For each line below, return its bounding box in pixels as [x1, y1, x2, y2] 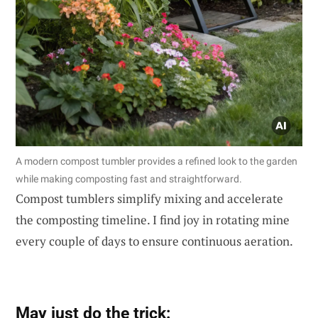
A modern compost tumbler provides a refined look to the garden [16, 155, 297, 167]
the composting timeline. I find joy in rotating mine [16, 211, 290, 228]
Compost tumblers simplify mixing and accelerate [16, 190, 283, 207]
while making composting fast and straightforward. [16, 172, 242, 185]
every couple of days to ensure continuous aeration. [16, 232, 293, 249]
